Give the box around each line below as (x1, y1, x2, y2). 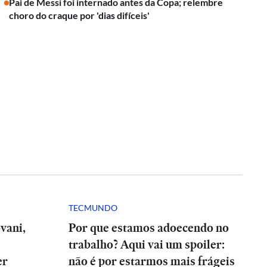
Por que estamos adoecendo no (69, 219, 229, 236)
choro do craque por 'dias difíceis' (9, 10, 150, 21)
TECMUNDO (69, 202, 117, 213)
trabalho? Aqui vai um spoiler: (69, 236, 225, 253)
